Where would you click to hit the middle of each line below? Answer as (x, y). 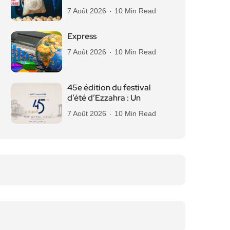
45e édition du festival (109, 88)
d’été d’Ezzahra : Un (104, 98)
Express (82, 36)
